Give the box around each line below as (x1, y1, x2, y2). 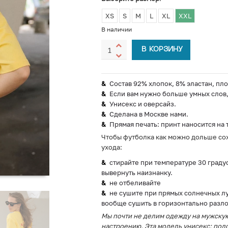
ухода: (101, 143, 122, 151)
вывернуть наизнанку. (101, 168, 173, 177)
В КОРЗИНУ (141, 46, 183, 53)
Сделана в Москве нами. (109, 110, 188, 118)
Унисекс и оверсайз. (109, 100, 176, 108)
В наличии (101, 25, 132, 33)
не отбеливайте (109, 179, 161, 187)
